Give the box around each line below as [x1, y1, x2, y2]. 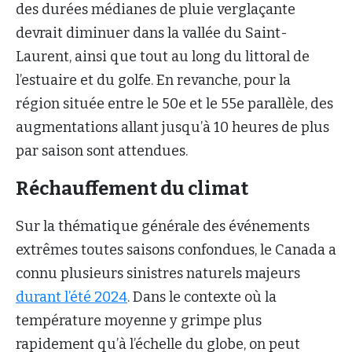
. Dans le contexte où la [127, 288, 277, 306]
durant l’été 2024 [16, 288, 127, 306]
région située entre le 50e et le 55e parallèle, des [16, 94, 333, 112]
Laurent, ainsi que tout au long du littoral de [16, 47, 310, 65]
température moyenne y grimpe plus [16, 311, 262, 329]
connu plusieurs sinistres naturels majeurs [16, 264, 300, 282]
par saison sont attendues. [16, 141, 188, 159]
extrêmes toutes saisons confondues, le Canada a [16, 240, 336, 258]
